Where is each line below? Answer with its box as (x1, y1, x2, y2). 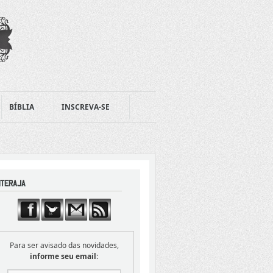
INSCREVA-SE (62, 102, 110, 112)
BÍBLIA (9, 102, 34, 112)
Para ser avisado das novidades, (9, 240, 119, 250)
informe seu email (30, 251, 96, 261)
